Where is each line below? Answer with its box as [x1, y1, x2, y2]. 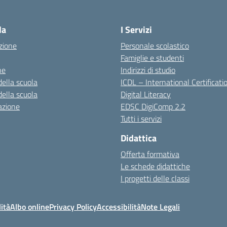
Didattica [121, 131, 157, 145]
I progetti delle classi [121, 172, 190, 184]
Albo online [10, 201, 49, 213]
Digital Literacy [121, 88, 171, 100]
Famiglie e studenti [121, 52, 184, 64]
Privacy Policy [49, 201, 97, 213]
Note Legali [141, 201, 180, 213]
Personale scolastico [121, 40, 189, 52]
